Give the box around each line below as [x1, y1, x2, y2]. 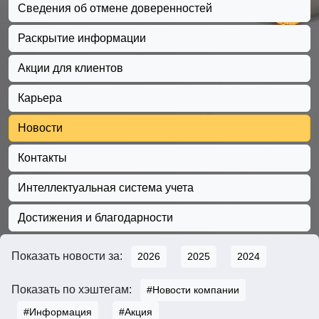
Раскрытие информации [18, 32, 146, 45]
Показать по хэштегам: [11, 283, 135, 296]
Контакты [18, 152, 67, 164]
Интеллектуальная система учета [18, 182, 194, 194]
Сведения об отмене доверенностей [18, 2, 212, 15]
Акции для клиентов [18, 62, 123, 75]
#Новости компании [147, 284, 239, 296]
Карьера [18, 92, 62, 105]
